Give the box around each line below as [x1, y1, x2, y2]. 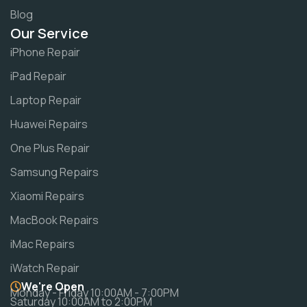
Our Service [10, 23, 88, 42]
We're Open [21, 278, 84, 294]
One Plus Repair [10, 140, 90, 156]
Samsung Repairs [10, 164, 99, 180]
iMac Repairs [10, 236, 75, 251]
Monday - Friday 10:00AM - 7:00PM [10, 284, 179, 300]
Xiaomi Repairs [10, 188, 84, 204]
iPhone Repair [10, 44, 80, 60]
